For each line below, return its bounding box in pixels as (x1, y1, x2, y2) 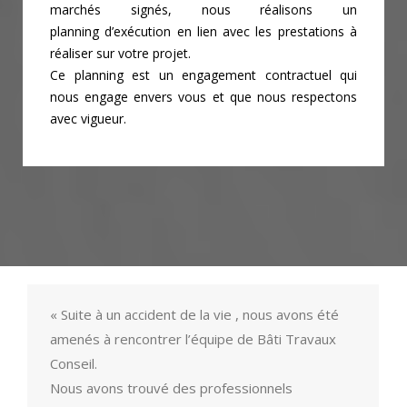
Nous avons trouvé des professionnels (50, 379, 293, 398)
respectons (292, 88, 357, 106)
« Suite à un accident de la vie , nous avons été (50, 305, 339, 324)
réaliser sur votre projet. (50, 45, 191, 63)
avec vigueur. (50, 110, 126, 128)
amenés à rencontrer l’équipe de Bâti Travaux (50, 330, 336, 349)
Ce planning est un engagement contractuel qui (50, 66, 357, 84)
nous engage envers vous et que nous (50, 88, 292, 106)
